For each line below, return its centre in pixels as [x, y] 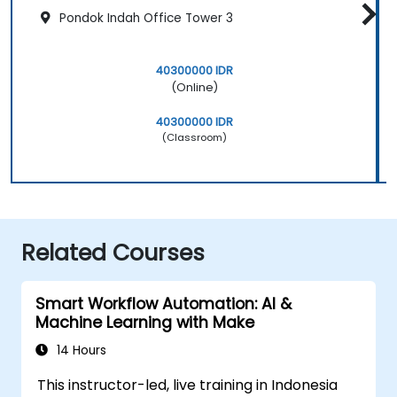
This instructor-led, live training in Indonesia [188, 385]
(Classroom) [194, 137]
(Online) [194, 87]
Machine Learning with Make [145, 322]
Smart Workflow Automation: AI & [163, 304]
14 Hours [80, 350]
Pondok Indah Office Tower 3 [144, 18]
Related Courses [113, 253]
